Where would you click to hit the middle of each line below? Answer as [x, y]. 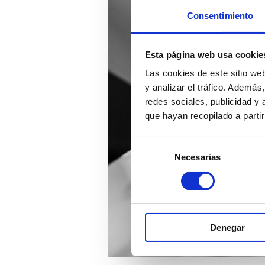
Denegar [227, 228]
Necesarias [198, 157]
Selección [150, 143]
